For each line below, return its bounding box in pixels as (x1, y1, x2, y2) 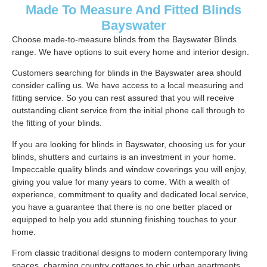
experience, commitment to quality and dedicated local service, (12, 189, 249, 199)
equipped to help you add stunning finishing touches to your (12, 214, 237, 224)
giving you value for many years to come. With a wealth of (12, 176, 229, 187)
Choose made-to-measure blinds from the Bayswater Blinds (12, 35, 237, 44)
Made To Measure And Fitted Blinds (26, 2, 241, 17)
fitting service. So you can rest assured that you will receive (12, 93, 234, 103)
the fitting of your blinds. (12, 118, 102, 128)
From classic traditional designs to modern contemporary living (12, 248, 248, 258)
